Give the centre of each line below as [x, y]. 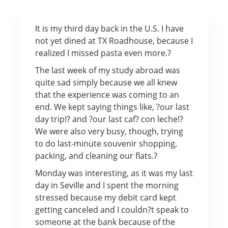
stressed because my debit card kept [105, 197]
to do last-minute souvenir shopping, [106, 143]
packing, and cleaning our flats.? [96, 155]
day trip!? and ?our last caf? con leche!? [109, 119]
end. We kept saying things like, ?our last [112, 107]
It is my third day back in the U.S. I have [109, 28]
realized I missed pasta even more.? [103, 53]
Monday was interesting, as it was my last [114, 173]
